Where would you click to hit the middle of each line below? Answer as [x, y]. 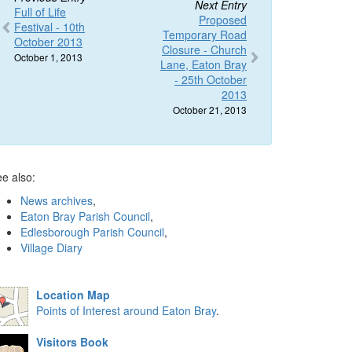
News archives [57, 200]
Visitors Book [72, 342]
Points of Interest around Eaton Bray [126, 310]
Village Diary [51, 247]
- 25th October [211, 79]
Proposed [223, 20]
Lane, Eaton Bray [203, 64]
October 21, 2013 [210, 110]
